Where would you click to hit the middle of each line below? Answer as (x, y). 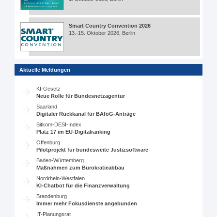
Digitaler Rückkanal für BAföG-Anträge (86, 114)
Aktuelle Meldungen (45, 70)
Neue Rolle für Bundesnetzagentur (81, 96)
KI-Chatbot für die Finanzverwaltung (83, 186)
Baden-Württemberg (60, 160)
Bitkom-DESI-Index (59, 124)
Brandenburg (52, 196)
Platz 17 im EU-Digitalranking (74, 132)
